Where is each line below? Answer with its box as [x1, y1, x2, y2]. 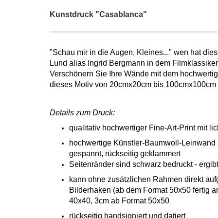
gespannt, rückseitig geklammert [69, 149, 181, 158]
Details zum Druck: [50, 109, 115, 117]
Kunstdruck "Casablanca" [50, 10, 147, 18]
